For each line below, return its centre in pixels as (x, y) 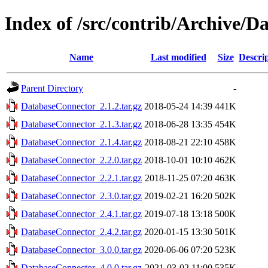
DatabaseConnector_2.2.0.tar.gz (81, 160)
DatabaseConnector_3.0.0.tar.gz (81, 249)
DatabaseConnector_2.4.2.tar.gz (81, 232)
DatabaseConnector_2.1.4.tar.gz (81, 142)
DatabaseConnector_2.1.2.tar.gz (81, 106)
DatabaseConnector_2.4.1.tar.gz (81, 214)
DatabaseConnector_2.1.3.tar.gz (81, 124)
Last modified (178, 57)
